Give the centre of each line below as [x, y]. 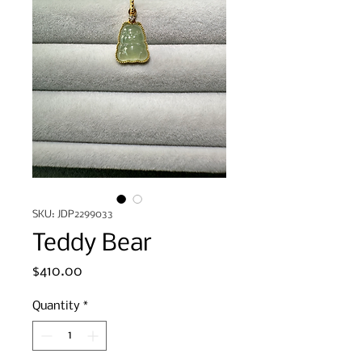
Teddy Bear [92, 244]
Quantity [56, 306]
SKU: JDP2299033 [73, 214]
